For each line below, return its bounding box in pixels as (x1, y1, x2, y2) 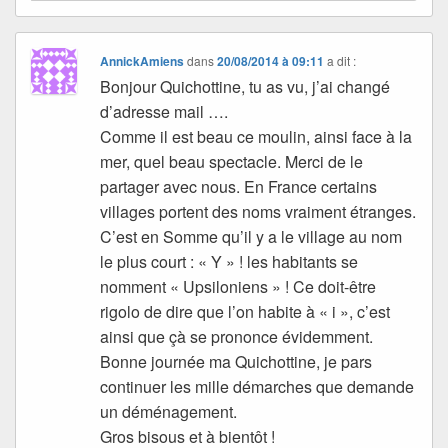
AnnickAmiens (100, 52, 185, 71)
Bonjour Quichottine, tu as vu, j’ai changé (100, 75, 391, 99)
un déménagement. (100, 400, 238, 424)
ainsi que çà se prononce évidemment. (100, 325, 374, 349)
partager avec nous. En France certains (100, 175, 378, 199)
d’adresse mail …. (100, 100, 229, 124)
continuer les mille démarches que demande (100, 375, 415, 399)
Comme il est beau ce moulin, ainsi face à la (100, 125, 413, 149)
